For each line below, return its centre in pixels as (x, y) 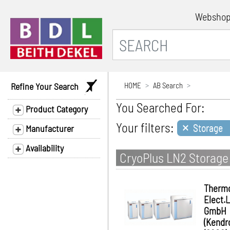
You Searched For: (160, 107)
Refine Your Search (48, 86)
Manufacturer (49, 128)
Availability (44, 148)
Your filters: (145, 127)
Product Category (56, 109)
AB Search (168, 85)
